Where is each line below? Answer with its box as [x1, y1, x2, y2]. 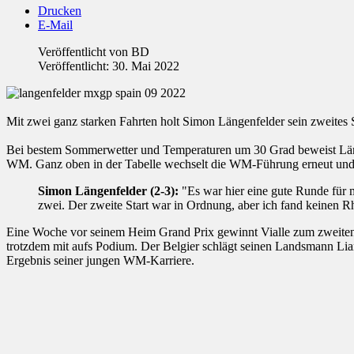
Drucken [38, 4, 81, 18]
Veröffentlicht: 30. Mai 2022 [38, 59, 179, 73]
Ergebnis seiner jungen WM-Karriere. [6, 254, 194, 268]
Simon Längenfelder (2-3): [38, 184, 182, 198]
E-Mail [38, 18, 73, 32]
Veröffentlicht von [38, 45, 131, 59]
